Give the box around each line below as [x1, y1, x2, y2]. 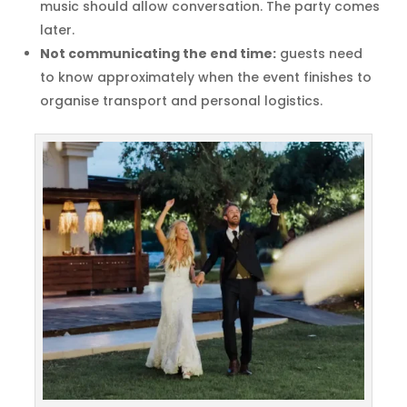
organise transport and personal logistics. [40, 91, 323, 110]
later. [40, 20, 74, 39]
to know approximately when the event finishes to [40, 67, 372, 86]
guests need [276, 44, 362, 63]
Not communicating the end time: [40, 44, 276, 63]
